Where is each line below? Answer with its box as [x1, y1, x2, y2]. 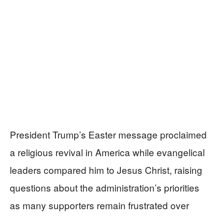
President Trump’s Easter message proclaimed [10, 127, 207, 141]
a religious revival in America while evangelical [10, 145, 205, 159]
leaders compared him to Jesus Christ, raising [10, 163, 202, 176]
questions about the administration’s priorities [10, 180, 199, 194]
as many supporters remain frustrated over [10, 198, 189, 212]
